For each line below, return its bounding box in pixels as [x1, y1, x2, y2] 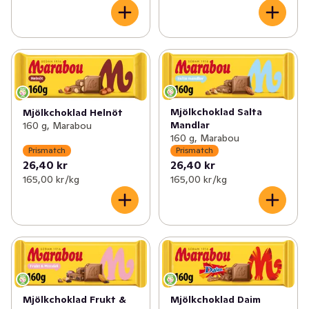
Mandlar [170, 118, 210, 131]
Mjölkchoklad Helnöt [23, 106, 123, 119]
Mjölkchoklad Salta [170, 105, 262, 118]
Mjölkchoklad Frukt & [23, 293, 126, 306]
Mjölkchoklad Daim [170, 293, 261, 306]
